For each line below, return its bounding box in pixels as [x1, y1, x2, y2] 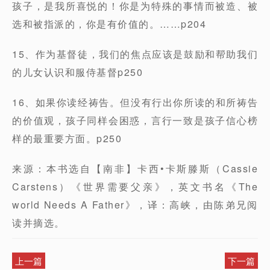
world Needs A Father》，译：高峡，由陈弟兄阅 [12, 198, 258, 212]
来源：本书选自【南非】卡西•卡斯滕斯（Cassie [12, 162, 258, 175]
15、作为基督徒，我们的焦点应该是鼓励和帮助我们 [12, 47, 258, 61]
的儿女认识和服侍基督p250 [12, 65, 143, 79]
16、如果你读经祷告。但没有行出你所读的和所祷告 [12, 95, 258, 109]
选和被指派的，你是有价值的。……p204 [12, 17, 206, 31]
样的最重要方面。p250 [12, 131, 122, 145]
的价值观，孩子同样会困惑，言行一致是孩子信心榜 [12, 113, 258, 127]
